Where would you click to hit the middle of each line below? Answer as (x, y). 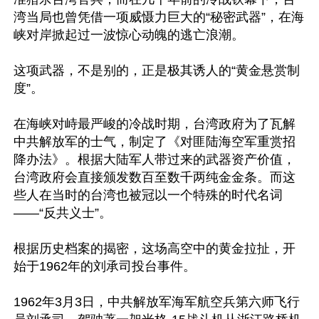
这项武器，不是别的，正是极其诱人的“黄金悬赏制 (157, 70)
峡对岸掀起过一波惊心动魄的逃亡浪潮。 (129, 35)
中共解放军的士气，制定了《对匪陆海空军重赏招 (155, 142)
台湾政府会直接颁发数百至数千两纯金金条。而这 (155, 177)
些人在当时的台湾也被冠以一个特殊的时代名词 (148, 195)
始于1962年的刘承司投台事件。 (105, 266)
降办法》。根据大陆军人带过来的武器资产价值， (155, 159)
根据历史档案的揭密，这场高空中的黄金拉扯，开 (155, 249)
